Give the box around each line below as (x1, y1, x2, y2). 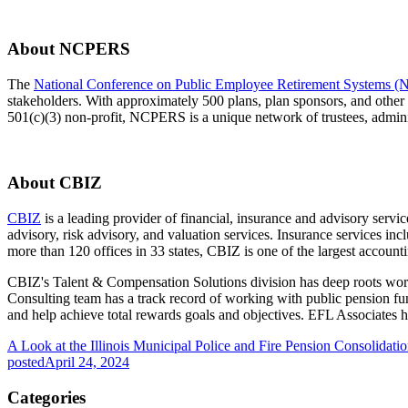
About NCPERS (7, 38, 130, 58)
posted (7, 353, 45, 370)
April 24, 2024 (45, 353, 129, 370)
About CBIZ (7, 173, 102, 193)
